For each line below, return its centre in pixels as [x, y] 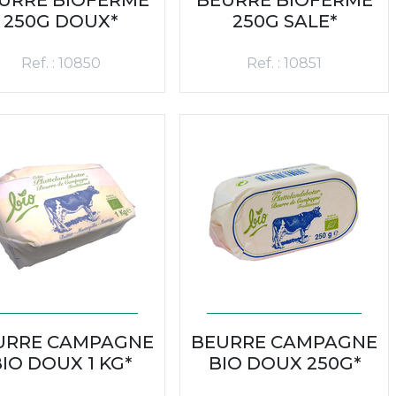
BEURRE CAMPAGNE [284, 342]
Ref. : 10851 [284, 63]
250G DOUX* [61, 21]
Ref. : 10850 [61, 63]
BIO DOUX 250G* [284, 363]
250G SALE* [284, 21]
